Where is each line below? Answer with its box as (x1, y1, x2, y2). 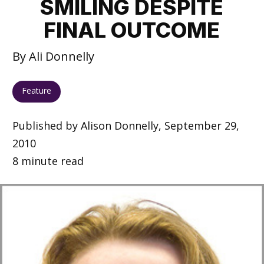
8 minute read (12, 153, 84, 168)
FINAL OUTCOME (44, 17, 220, 43)
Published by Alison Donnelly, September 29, (12, 118, 239, 133)
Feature (21, 85, 51, 97)
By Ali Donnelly (12, 48, 94, 64)
